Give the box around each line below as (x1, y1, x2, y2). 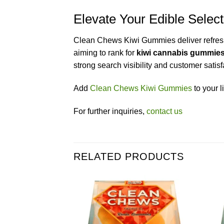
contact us (146, 106, 182, 115)
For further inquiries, (73, 106, 146, 115)
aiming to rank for (73, 48, 136, 57)
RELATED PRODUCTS (73, 151, 184, 162)
